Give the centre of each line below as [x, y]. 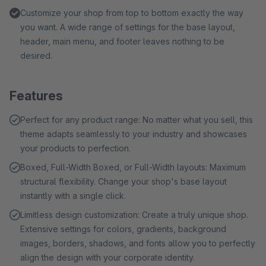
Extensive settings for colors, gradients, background [123, 229]
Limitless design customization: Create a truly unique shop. [134, 215]
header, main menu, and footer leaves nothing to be [122, 41]
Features [36, 96]
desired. [36, 56]
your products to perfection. [75, 148]
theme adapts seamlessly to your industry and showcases [134, 134]
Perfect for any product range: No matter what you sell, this [137, 120]
